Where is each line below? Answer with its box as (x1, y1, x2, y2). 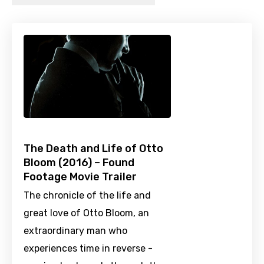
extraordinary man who (24, 225, 127, 237)
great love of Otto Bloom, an (24, 207, 149, 219)
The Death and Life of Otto (24, 142, 163, 156)
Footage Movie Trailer (24, 170, 137, 184)
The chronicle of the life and (24, 190, 151, 202)
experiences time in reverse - (24, 243, 153, 255)
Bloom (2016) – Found (24, 156, 134, 170)
